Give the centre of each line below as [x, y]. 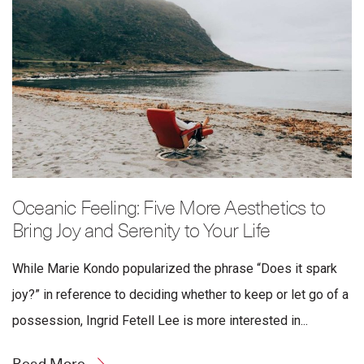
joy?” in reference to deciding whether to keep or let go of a [180, 294]
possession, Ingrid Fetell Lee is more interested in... [160, 320]
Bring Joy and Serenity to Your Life [141, 231]
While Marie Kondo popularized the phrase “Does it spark [175, 268]
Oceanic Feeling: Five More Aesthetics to [169, 208]
